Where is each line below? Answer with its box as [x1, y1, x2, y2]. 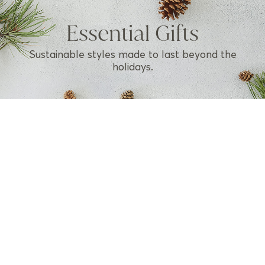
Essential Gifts [66, 18, 199, 48]
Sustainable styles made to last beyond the [28, 49, 237, 60]
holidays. [112, 62, 153, 73]
